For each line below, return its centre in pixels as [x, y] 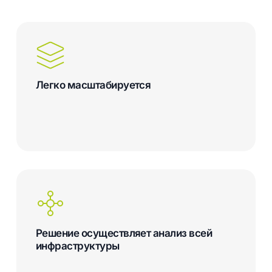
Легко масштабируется [93, 85]
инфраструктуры [77, 246]
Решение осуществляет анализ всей [124, 233]
